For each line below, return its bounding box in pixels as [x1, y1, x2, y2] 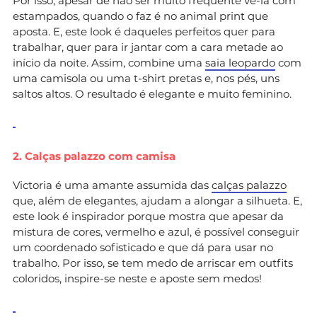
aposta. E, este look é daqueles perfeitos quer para [13, 24, 275, 38]
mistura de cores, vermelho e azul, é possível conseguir [13, 224, 299, 238]
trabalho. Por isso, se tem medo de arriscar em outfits [13, 255, 293, 270]
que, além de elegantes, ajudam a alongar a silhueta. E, [13, 193, 302, 207]
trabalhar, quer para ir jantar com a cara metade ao [13, 40, 283, 54]
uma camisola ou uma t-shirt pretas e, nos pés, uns [13, 71, 279, 85]
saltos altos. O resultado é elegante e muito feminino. [13, 86, 292, 100]
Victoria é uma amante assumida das [13, 178, 212, 192]
